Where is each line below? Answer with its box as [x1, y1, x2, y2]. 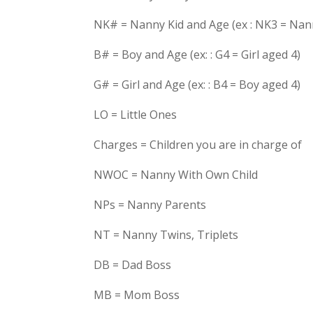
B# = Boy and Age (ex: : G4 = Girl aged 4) [94, 47, 301, 62]
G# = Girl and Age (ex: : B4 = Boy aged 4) [94, 77, 301, 92]
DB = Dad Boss [94, 257, 172, 272]
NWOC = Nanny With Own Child [94, 167, 259, 182]
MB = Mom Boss [94, 287, 180, 303]
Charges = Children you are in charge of [94, 137, 303, 152]
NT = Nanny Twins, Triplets [94, 227, 239, 242]
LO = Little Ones [94, 107, 177, 122]
